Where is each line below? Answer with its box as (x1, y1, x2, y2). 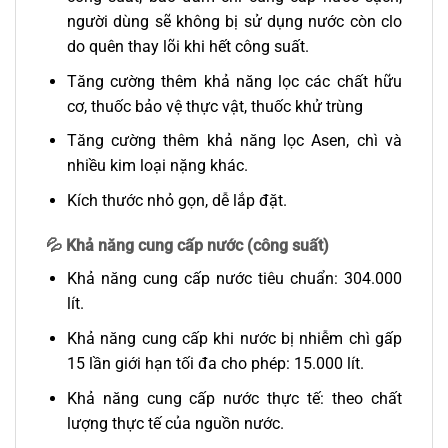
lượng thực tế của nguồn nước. (66, 413, 284, 433)
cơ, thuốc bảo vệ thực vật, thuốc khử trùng (66, 96, 363, 116)
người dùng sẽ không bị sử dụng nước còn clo (66, 11, 402, 31)
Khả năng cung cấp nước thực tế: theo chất (66, 388, 402, 408)
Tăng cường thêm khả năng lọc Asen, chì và (66, 131, 402, 151)
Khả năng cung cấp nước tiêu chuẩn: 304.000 (66, 269, 402, 289)
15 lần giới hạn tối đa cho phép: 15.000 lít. (66, 354, 364, 374)
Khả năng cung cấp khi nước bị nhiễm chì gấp (66, 329, 402, 349)
